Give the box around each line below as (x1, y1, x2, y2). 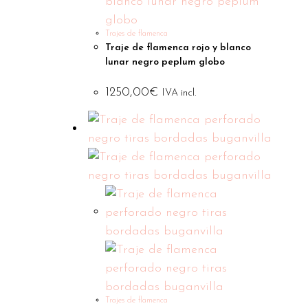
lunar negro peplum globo (105, 57, 225, 67)
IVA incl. (162, 88, 197, 98)
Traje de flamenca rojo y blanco (105, 43, 252, 53)
